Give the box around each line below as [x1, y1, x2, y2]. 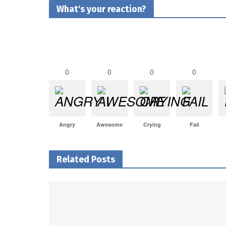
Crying [143, 121, 161, 128]
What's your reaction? [56, 4, 146, 15]
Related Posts [56, 154, 115, 165]
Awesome [96, 121, 123, 128]
